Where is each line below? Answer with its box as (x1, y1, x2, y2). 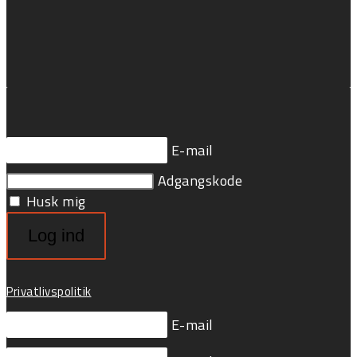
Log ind (28, 226, 84, 246)
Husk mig (22, 190, 86, 213)
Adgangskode (157, 169, 242, 191)
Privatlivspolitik (6, 282, 92, 301)
